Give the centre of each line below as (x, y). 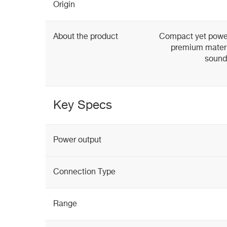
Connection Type (84, 172)
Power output (77, 140)
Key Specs (83, 105)
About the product (86, 37)
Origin (64, 5)
